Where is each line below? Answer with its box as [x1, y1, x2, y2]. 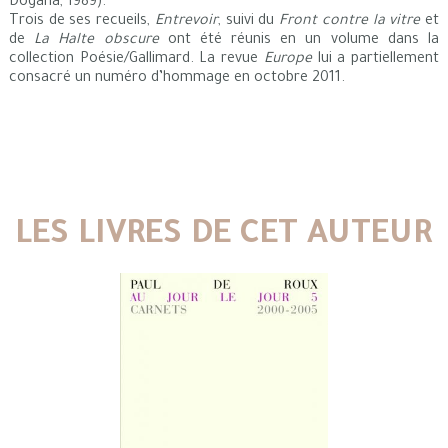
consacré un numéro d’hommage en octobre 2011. [8, 70, 345, 87]
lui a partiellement [311, 51, 440, 68]
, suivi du [217, 13, 280, 30]
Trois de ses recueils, [8, 13, 155, 30]
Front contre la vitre [279, 13, 421, 30]
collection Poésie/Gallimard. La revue [8, 51, 264, 68]
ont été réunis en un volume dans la [158, 32, 440, 49]
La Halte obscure [34, 32, 159, 49]
